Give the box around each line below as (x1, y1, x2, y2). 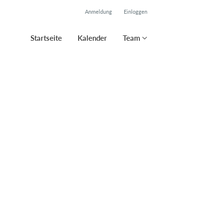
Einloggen (124, 8, 147, 15)
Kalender (78, 33, 107, 42)
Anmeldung (85, 8, 112, 15)
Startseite (30, 33, 62, 42)
